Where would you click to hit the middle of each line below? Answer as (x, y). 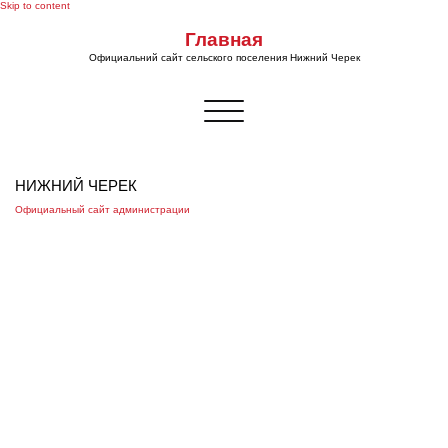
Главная (224, 39)
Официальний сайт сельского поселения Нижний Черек (224, 57)
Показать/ (246, 104)
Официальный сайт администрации (102, 209)
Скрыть (240, 115)
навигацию (249, 126)
